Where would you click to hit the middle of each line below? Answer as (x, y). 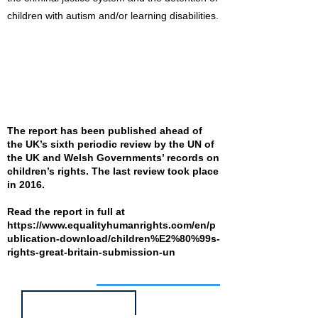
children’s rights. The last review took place (113, 171)
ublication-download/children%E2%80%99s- (114, 238)
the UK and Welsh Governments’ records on (113, 158)
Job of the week (46, 284)
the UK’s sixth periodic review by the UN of (111, 144)
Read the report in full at (66, 212)
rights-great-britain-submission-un (91, 252)
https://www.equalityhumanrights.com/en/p (111, 225)
